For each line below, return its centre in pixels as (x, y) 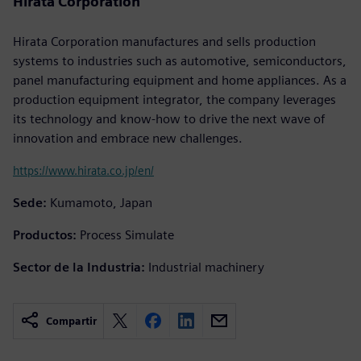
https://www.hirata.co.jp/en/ (83, 170)
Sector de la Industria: (79, 267)
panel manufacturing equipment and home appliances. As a (180, 80)
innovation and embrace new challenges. (128, 138)
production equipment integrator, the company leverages (174, 99)
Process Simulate (127, 234)
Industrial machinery (206, 267)
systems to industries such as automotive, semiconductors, (180, 60)
